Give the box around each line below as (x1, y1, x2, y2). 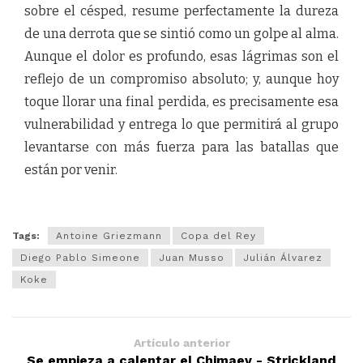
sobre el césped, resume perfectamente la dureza (24, 3, 339, 19)
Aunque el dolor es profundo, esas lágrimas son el (24, 49, 339, 64)
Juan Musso (159, 252, 224, 263)
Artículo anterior (133, 336, 230, 349)
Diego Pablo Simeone (20, 252, 140, 263)
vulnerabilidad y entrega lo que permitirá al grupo (24, 117, 339, 132)
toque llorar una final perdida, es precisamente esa (24, 94, 339, 109)
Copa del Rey (181, 230, 256, 241)
